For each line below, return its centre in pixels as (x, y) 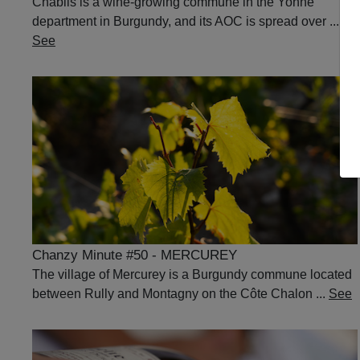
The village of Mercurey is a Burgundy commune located (192, 274)
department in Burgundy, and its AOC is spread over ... (186, 21)
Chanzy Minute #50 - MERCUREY (135, 255)
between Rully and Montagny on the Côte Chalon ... (180, 293)
